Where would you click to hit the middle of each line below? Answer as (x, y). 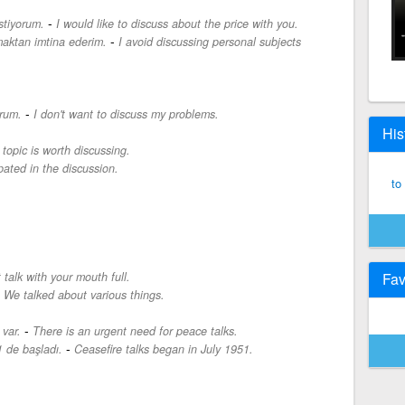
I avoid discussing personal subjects (209, 41)
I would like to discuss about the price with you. (177, 23)
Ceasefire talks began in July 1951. (163, 348)
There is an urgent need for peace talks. (135, 330)
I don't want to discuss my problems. (126, 113)
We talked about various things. (84, 294)
